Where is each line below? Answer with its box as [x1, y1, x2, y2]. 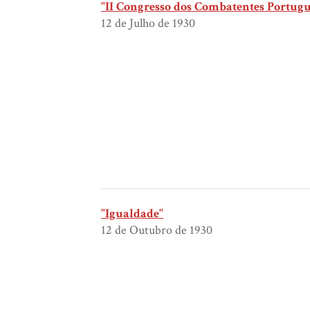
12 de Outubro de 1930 [101, 222, 212, 239]
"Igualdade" [101, 206, 163, 222]
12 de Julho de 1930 [101, 15, 195, 32]
